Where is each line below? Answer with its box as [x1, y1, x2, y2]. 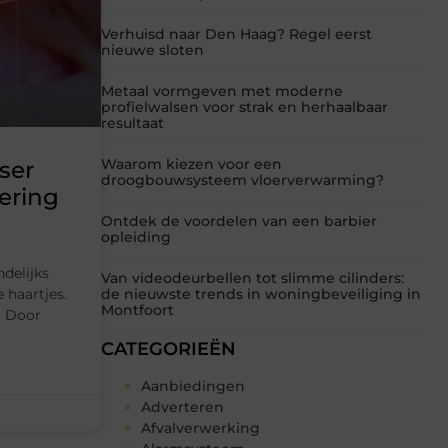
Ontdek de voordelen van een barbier [101, 212, 377, 231]
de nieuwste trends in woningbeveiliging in [101, 285, 421, 304]
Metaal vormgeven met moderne [101, 82, 343, 101]
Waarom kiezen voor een [101, 155, 282, 174]
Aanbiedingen [141, 377, 245, 396]
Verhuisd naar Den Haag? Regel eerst [101, 25, 372, 44]
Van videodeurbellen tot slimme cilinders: [101, 269, 404, 288]
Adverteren [141, 398, 224, 417]
